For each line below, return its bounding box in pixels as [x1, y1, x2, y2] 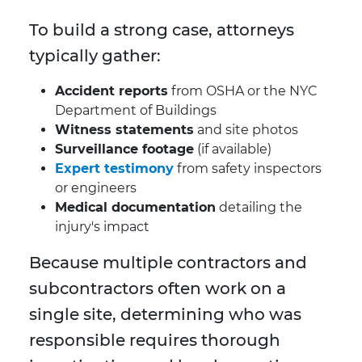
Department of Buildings [55, 103, 217, 119]
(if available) [194, 141, 271, 158]
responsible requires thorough [29, 330, 280, 351]
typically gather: [29, 46, 161, 66]
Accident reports [55, 83, 168, 99]
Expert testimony [55, 161, 174, 177]
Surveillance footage [55, 141, 194, 158]
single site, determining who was [29, 305, 301, 325]
